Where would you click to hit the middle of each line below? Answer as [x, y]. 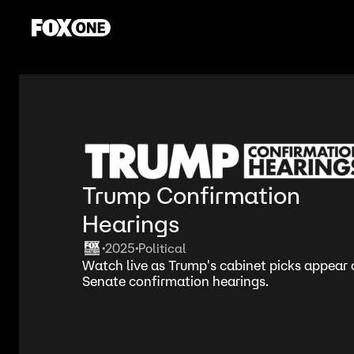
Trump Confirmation [191, 196]
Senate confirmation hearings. [175, 281]
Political [162, 248]
